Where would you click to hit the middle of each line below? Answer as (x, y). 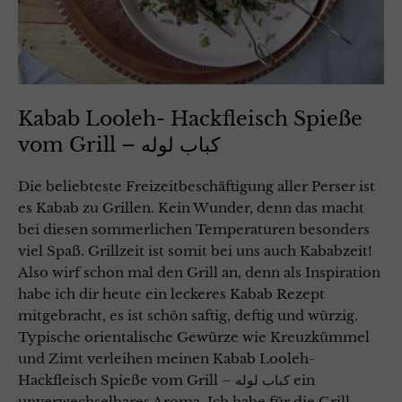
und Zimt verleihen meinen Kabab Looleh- (166, 359)
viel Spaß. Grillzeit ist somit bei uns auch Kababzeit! (195, 251)
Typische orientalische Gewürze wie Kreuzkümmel (194, 337)
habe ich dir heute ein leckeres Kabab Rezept (171, 294)
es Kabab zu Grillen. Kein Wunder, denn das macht (191, 208)
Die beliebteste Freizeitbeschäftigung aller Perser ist (197, 187)
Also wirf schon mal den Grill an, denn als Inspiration (199, 273)
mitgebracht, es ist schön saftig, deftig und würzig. (188, 316)
